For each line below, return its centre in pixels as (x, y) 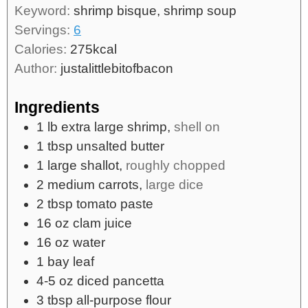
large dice (175, 184)
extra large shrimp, (116, 126)
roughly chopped (176, 165)
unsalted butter (120, 146)
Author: (37, 69)
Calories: (42, 49)
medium (71, 184)
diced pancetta (121, 280)
